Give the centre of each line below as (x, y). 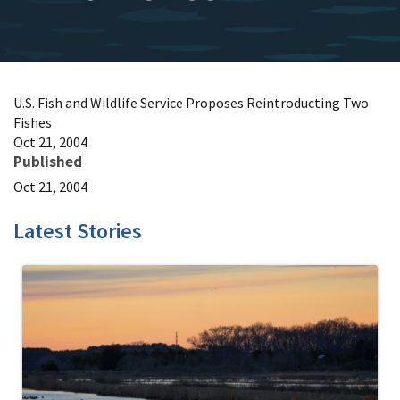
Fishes (33, 122)
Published (48, 162)
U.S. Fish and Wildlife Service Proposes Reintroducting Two (191, 103)
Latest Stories (78, 231)
